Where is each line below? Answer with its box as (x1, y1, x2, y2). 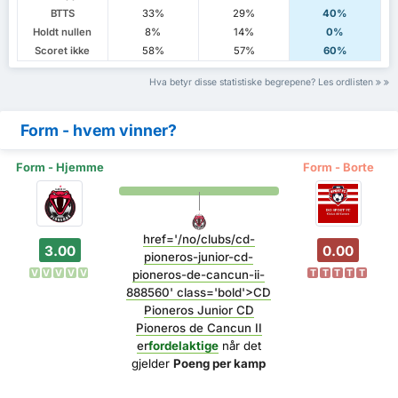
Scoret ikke (35, 44, 91, 58)
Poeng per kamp (173, 356, 267, 371)
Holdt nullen (33, 26, 92, 39)
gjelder (131, 356, 174, 371)
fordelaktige (147, 338, 219, 354)
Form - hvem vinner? (20, 121, 177, 139)
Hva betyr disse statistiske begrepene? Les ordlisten (149, 76, 376, 88)
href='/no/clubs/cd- (142, 232, 255, 247)
